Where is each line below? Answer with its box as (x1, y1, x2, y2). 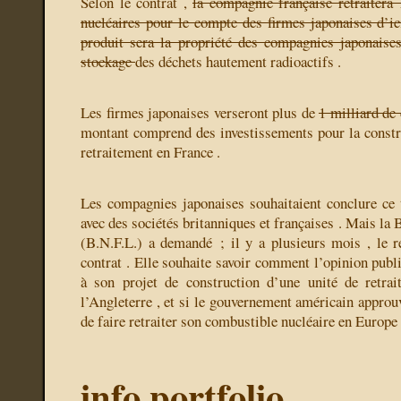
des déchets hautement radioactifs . (135, 51, 341, 73)
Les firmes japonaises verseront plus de (81, 102, 319, 124)
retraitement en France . (81, 141, 220, 163)
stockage (81, 51, 135, 73)
